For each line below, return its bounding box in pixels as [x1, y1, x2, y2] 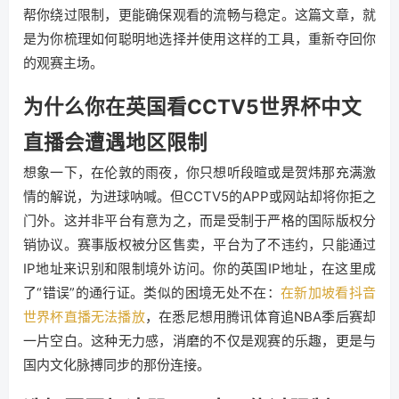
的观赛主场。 [23, 54, 103, 71]
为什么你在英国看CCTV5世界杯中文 [23, 94, 362, 118]
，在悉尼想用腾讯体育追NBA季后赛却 [144, 308, 376, 325]
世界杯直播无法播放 [23, 308, 145, 325]
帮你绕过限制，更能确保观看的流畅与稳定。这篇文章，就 [23, 6, 376, 23]
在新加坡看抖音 [280, 284, 377, 301]
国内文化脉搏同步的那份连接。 [23, 356, 210, 373]
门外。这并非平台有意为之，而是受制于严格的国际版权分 [23, 212, 376, 229]
